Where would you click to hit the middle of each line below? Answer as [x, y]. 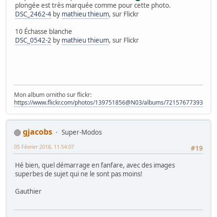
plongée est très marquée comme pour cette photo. [93, 6]
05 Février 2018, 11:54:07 [44, 147]
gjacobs [38, 132]
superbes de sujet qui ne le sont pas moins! [79, 174]
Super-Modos [82, 132]
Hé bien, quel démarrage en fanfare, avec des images [95, 165]
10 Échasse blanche [44, 32]
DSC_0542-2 [33, 40]
